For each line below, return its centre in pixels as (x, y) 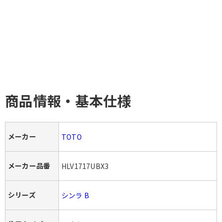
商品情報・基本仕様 (68, 101)
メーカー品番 (29, 166)
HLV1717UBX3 (85, 166)
